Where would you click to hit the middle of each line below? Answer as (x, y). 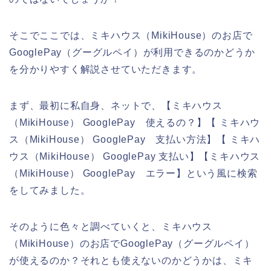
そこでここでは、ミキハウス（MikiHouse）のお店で (131, 36)
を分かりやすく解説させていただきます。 (106, 70)
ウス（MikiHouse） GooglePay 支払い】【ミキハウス (135, 157)
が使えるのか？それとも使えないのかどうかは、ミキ (131, 261)
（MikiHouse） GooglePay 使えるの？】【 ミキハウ (135, 123)
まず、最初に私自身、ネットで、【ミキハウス (116, 106)
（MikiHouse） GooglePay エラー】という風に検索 (133, 174)
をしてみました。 (50, 191)
